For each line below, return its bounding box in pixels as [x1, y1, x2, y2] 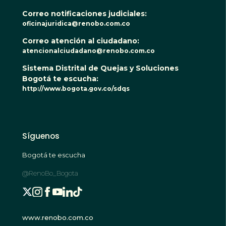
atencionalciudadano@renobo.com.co [22, 47, 155, 55]
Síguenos [22, 131, 60, 142]
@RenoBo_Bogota [22, 168, 78, 177]
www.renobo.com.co [22, 213, 93, 222]
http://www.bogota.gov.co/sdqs [22, 85, 130, 93]
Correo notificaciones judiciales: [22, 9, 149, 19]
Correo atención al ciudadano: [22, 36, 141, 46]
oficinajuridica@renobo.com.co [22, 20, 130, 28]
